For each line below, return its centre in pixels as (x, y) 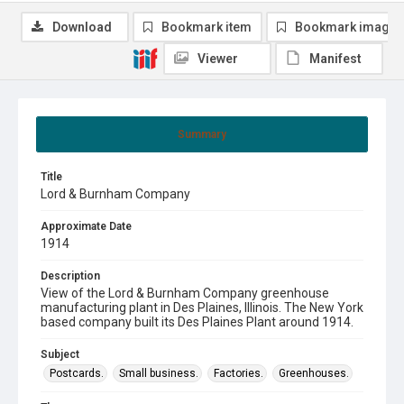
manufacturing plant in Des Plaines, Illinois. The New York (202, 307)
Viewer (218, 58)
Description (70, 275)
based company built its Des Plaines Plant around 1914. (197, 321)
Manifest (335, 58)
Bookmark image (346, 27)
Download (82, 27)
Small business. (159, 373)
